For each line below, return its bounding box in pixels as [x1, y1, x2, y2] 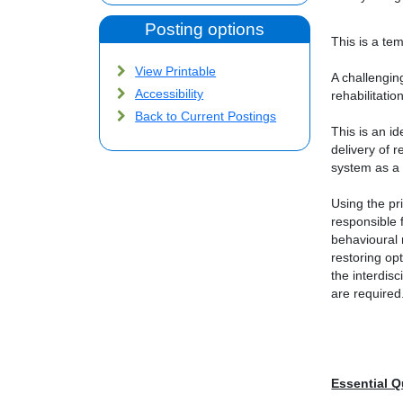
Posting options [145, 20, 265, 40]
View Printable [135, 65, 217, 79]
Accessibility [135, 87, 204, 102]
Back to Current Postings [135, 110, 277, 124]
